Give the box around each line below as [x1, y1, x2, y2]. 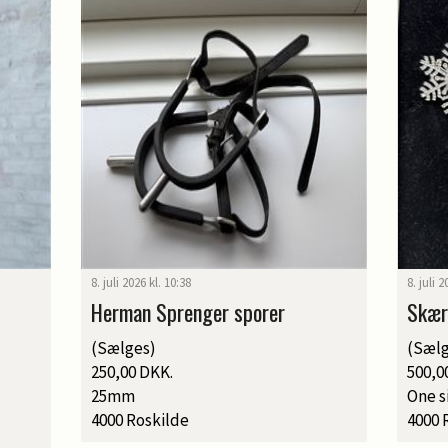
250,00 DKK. [90, 360, 173, 383]
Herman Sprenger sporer [90, 295, 285, 328]
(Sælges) [90, 336, 156, 359]
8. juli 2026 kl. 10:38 [90, 273, 191, 291]
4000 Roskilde [90, 408, 189, 431]
